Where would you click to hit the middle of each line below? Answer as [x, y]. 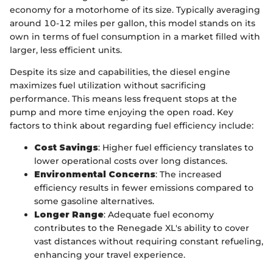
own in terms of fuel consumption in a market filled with [135, 36]
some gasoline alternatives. [94, 201]
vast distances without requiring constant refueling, [149, 241]
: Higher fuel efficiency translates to [176, 147]
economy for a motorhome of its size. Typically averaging [135, 9]
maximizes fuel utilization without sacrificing [108, 85]
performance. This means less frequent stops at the [123, 98]
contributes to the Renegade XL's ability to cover [142, 228]
